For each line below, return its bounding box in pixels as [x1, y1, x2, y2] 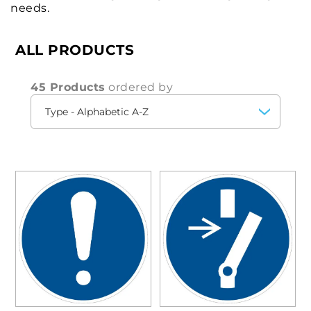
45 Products [31, 81, 106, 94]
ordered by [105, 81, 173, 94]
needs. [10, 1, 49, 15]
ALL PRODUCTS [15, 42, 134, 58]
